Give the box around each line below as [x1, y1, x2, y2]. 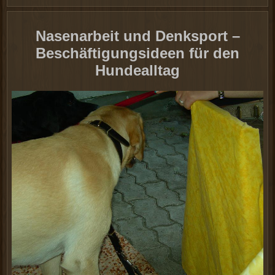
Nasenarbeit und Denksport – [35, 27, 240, 44]
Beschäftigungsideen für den [36, 44, 239, 61]
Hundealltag [95, 61, 180, 79]
